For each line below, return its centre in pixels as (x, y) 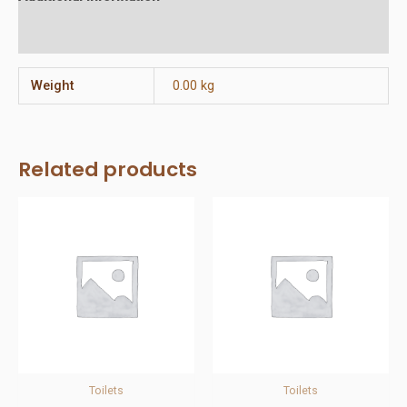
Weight (53, 85)
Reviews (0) (54, 35)
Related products (108, 170)
